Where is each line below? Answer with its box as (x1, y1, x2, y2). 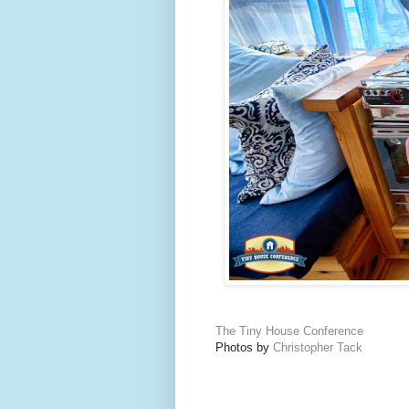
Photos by (212, 340, 273, 354)
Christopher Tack (273, 340, 366, 354)
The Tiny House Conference (215, 323, 363, 338)
